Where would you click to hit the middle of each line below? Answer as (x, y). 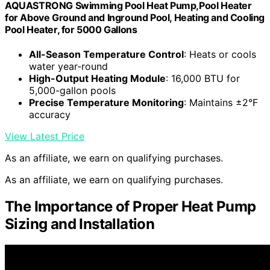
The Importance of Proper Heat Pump (130, 207)
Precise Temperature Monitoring (106, 103)
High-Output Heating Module (97, 79)
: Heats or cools (220, 55)
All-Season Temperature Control (106, 55)
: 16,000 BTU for (203, 79)
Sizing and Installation (80, 224)
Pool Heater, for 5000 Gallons (71, 29)
